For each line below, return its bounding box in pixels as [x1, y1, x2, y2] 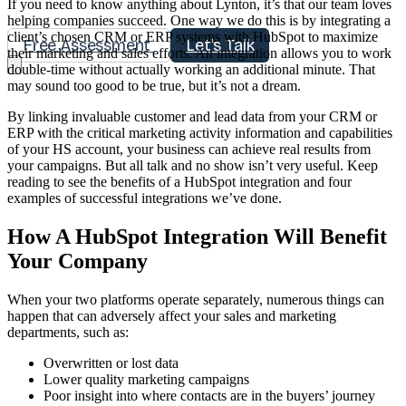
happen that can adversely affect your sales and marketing [7, 307, 336, 324]
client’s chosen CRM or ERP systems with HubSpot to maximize [7, 28, 378, 44]
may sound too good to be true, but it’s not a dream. [7, 77, 301, 93]
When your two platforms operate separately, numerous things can [7, 291, 384, 307]
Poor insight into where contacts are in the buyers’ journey [43, 387, 375, 403]
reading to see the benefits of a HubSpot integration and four [7, 173, 352, 189]
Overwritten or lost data [43, 354, 179, 371]
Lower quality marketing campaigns [43, 371, 249, 387]
